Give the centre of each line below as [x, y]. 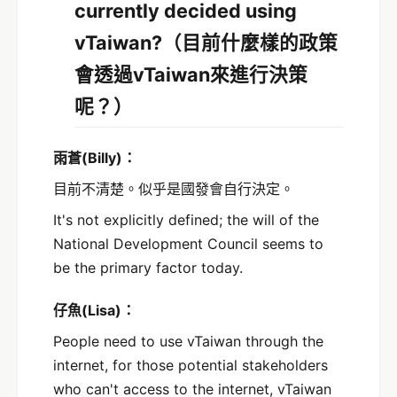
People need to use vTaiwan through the [188, 341]
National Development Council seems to [188, 243]
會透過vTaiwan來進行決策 [191, 75]
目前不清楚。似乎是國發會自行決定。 [174, 188]
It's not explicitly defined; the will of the [186, 219]
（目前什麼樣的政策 [250, 43]
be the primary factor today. [148, 267]
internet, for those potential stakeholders [191, 365]
